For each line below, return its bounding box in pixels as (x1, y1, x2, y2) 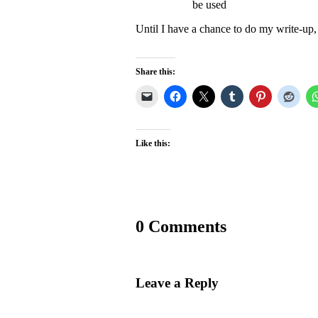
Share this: (135, 67, 175, 77)
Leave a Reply (135, 275, 219, 291)
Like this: (135, 138, 170, 149)
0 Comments (135, 216, 226, 236)
